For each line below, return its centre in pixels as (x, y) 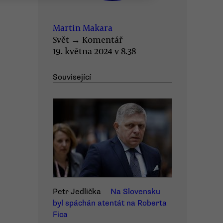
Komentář (103, 39)
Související (72, 77)
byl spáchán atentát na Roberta (110, 203)
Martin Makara (83, 27)
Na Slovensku (135, 192)
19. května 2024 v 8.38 (94, 51)
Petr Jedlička (77, 192)
